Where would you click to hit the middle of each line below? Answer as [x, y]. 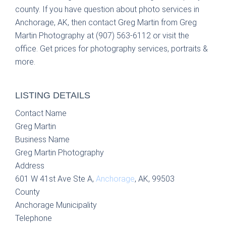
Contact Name [41, 113]
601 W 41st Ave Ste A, [55, 179]
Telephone [34, 218]
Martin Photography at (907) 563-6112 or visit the [102, 36]
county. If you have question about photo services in [107, 9]
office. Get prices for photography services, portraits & [111, 49]
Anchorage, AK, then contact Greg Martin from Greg [106, 22]
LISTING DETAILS [53, 95]
